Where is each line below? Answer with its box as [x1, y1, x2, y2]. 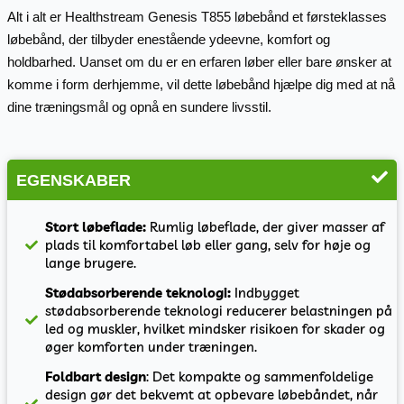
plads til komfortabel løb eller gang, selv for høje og [45, 236, 372, 254]
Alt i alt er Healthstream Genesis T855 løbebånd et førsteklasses [6, 8, 387, 24]
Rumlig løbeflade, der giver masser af [150, 218, 385, 236]
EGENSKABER [15, 170, 131, 189]
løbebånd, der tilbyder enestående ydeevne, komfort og [6, 31, 330, 47]
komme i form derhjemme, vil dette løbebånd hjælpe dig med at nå [6, 76, 395, 92]
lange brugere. [45, 254, 137, 272]
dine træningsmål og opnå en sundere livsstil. [6, 98, 271, 115]
